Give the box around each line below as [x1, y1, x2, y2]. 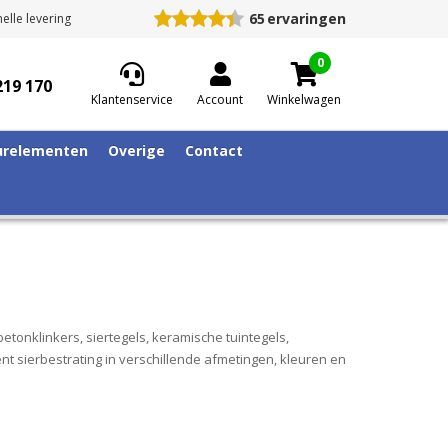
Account [197, 90, 243, 108]
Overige [108, 140, 165, 160]
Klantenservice [91, 90, 173, 108]
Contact [185, 140, 243, 160]
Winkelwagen [267, 90, 341, 108]
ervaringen [267, 9, 346, 28]
